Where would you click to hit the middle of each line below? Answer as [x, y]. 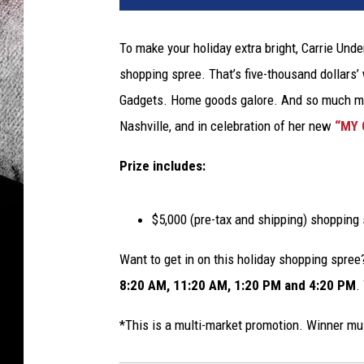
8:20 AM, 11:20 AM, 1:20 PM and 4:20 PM [238, 286]
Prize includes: [162, 166]
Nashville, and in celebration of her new [227, 126]
